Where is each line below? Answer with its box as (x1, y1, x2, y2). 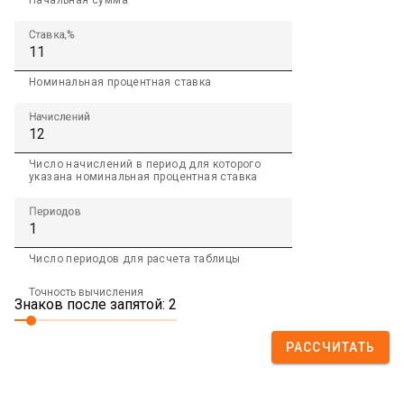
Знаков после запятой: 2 (14, 296, 177, 314)
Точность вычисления (29, 286, 143, 299)
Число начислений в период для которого (29, 158, 262, 171)
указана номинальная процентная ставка (29, 170, 258, 184)
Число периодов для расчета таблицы (29, 252, 241, 266)
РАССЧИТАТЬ (285, 340, 375, 355)
